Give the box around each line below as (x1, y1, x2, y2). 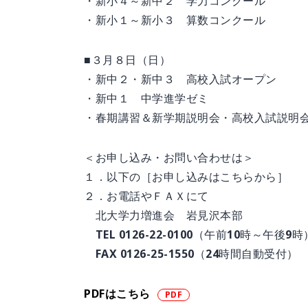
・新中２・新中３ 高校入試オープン (84, 71, 277, 87)
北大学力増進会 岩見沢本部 (84, 208, 243, 223)
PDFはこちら (84, 286, 151, 301)
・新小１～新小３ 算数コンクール (84, 12, 265, 27)
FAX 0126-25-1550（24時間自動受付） (84, 246, 298, 261)
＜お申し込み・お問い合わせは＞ (84, 150, 254, 165)
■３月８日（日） (84, 52, 170, 67)
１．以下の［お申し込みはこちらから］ (84, 169, 288, 184)
